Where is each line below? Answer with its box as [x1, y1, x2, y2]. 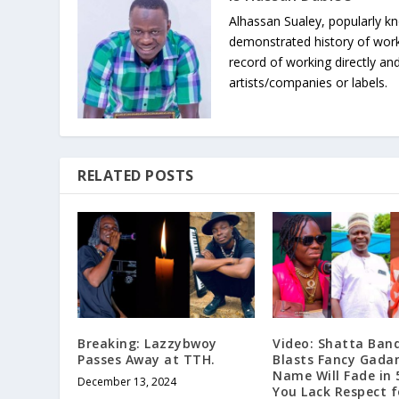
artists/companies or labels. [229, 73, 388, 91]
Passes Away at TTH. [77, 351, 216, 369]
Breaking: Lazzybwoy [77, 335, 217, 353]
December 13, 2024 [77, 374, 177, 390]
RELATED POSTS [77, 165, 194, 185]
